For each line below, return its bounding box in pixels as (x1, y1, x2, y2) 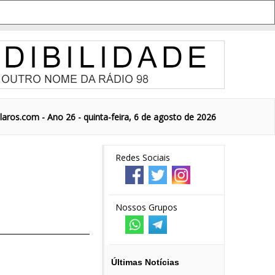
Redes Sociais (115, 152, 170, 163)
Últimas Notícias (111, 257, 179, 267)
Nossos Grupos (115, 201, 177, 213)
